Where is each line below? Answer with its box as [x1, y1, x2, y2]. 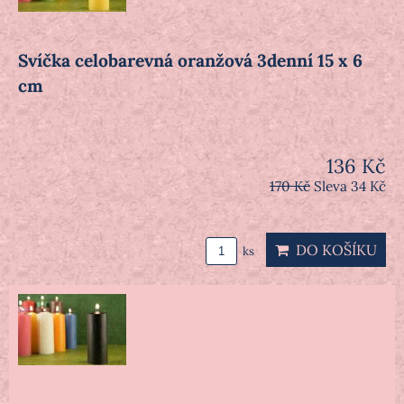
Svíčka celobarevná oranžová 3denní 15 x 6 [18, 50, 363, 72]
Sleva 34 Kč [314, 178, 386, 196]
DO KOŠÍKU [289, 241, 377, 260]
